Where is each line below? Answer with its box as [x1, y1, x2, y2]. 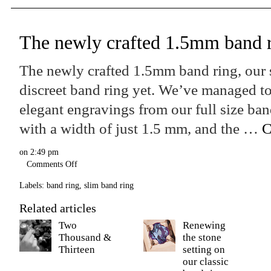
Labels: [19, 180, 44, 190]
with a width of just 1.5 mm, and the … [19, 120, 262, 137]
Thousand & [59, 232, 111, 243]
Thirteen [59, 244, 95, 255]
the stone [183, 232, 221, 243]
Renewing [183, 220, 226, 231]
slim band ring [84, 180, 134, 190]
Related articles [19, 201, 96, 215]
